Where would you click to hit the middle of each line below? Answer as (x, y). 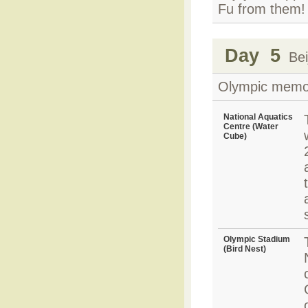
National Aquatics (258, 117)
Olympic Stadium (257, 239)
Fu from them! (262, 9)
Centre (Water (251, 126)
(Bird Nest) (245, 249)
